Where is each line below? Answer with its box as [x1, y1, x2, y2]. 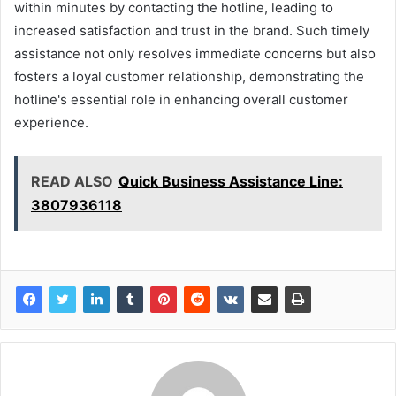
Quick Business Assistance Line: [118, 172, 343, 191]
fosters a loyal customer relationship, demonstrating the [14, 68, 364, 86]
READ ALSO [31, 172, 113, 191]
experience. [14, 114, 88, 132]
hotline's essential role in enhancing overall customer [14, 91, 348, 109]
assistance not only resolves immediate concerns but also [14, 45, 376, 63]
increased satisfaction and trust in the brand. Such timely [14, 22, 369, 40]
